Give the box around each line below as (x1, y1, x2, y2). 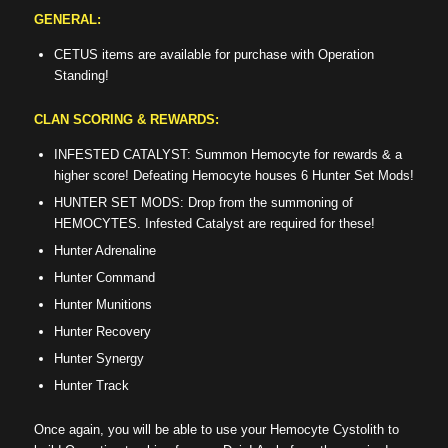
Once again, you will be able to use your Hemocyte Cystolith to (33, 421, 399, 437)
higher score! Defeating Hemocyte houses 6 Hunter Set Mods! (53, 167, 414, 183)
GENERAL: (33, 11, 101, 27)
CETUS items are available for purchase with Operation (53, 46, 374, 62)
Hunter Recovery (53, 323, 151, 339)
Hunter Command (53, 269, 155, 285)
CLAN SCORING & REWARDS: (33, 111, 219, 127)
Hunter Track (53, 377, 129, 393)
